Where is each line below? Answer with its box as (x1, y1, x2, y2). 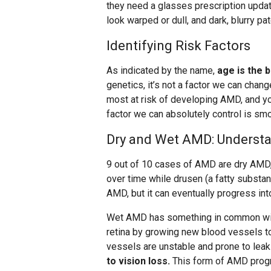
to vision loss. (106, 255, 170, 267)
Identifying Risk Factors (106, 38, 250, 54)
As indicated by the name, (106, 65, 217, 77)
